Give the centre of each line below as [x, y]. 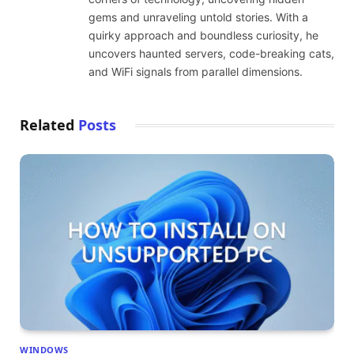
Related [49, 124]
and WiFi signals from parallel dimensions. [196, 71]
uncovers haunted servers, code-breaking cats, [211, 53]
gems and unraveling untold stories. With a [198, 17]
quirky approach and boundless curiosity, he [203, 35]
